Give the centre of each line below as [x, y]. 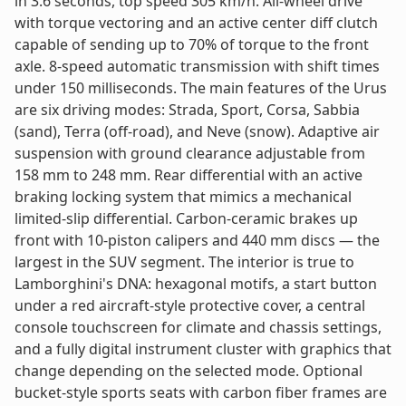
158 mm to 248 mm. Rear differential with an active [188, 175]
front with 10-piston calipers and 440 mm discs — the [197, 241]
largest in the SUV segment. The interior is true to [184, 262]
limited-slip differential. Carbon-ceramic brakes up [186, 219]
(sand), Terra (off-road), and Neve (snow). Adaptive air [197, 132]
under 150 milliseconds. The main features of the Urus [201, 88]
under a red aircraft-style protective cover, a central [190, 306]
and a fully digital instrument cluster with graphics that [203, 349]
